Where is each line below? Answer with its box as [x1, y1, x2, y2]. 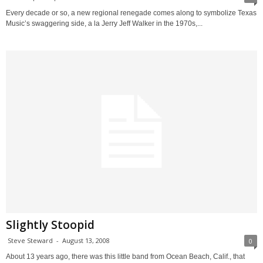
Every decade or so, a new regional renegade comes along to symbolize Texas [6, 8, 257, 17]
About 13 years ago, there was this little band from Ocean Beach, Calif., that [6, 252, 245, 261]
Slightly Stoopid [6, 217, 95, 232]
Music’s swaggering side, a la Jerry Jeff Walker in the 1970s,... [6, 19, 203, 28]
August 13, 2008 [62, 235, 110, 245]
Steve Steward [8, 235, 53, 245]
